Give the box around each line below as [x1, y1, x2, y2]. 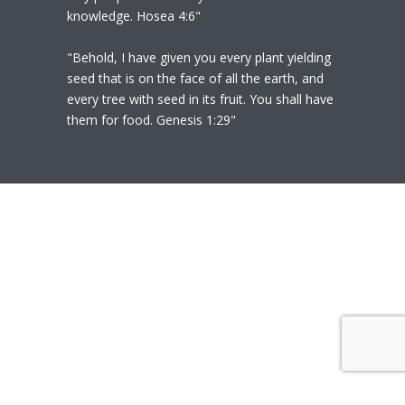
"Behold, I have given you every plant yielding [67, 49, 331, 67]
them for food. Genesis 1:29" [67, 111, 236, 129]
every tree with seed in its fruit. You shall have [67, 90, 334, 108]
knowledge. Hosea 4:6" [67, 7, 201, 25]
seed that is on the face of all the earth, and [67, 70, 324, 88]
